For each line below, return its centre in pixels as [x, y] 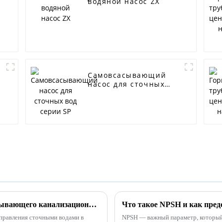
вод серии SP [115, 93]
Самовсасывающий [127, 75]
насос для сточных [126, 84]
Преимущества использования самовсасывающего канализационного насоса [93, 204]
